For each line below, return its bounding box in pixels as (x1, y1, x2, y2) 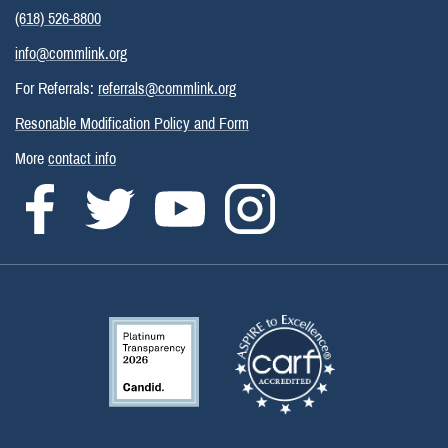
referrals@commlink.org (98, 80, 236, 98)
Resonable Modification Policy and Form (15, 115, 249, 133)
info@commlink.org (15, 45, 127, 63)
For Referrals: (15, 80, 98, 98)
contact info (48, 150, 116, 168)
